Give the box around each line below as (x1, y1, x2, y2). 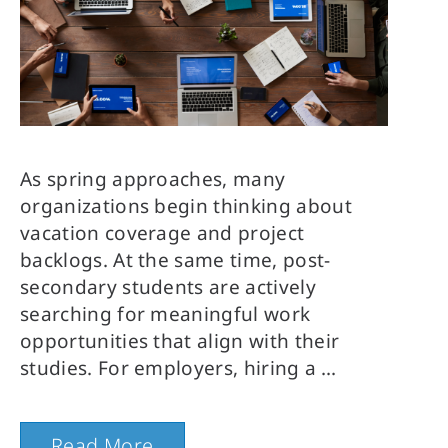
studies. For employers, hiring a (20, 355, 317, 381)
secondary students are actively (20, 274, 316, 300)
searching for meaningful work (20, 301, 311, 327)
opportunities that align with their (20, 328, 340, 354)
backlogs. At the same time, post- (20, 247, 331, 273)
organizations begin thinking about (20, 193, 352, 219)
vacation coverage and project (20, 220, 305, 246)
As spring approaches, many (20, 166, 286, 192)
